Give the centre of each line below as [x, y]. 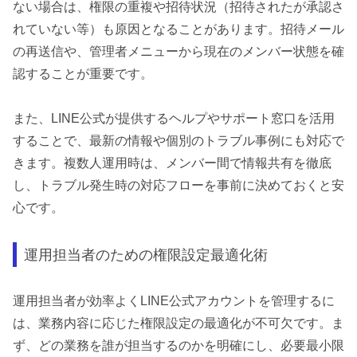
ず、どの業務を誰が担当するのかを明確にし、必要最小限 [178, 346]
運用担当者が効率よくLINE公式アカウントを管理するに [174, 301]
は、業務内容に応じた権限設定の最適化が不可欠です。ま [178, 324]
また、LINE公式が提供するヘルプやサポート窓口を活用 [174, 119]
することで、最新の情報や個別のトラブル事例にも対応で [178, 141]
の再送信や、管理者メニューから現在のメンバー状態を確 [178, 51]
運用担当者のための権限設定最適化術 [146, 254]
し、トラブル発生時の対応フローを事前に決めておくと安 [178, 186]
